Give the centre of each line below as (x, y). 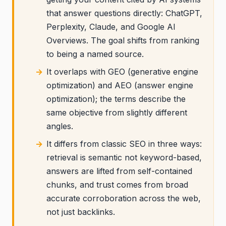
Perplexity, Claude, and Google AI (111, 27)
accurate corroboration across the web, (124, 198)
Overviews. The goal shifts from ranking (123, 40)
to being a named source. (95, 54)
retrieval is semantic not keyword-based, (124, 157)
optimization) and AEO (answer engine (120, 85)
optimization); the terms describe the (116, 99)
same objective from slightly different (117, 112)
